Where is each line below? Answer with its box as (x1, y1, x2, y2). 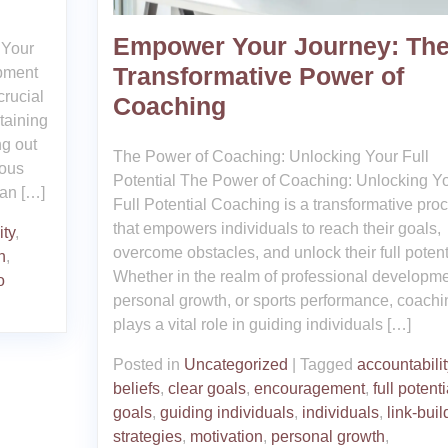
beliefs (112, 379, 160, 397)
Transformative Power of (112, 61, 404, 90)
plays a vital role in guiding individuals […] (112, 315, 411, 333)
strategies (112, 427, 182, 445)
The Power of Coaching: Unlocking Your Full (112, 147, 429, 165)
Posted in (112, 355, 184, 373)
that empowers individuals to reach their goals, (112, 219, 441, 237)
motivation (189, 427, 263, 445)
